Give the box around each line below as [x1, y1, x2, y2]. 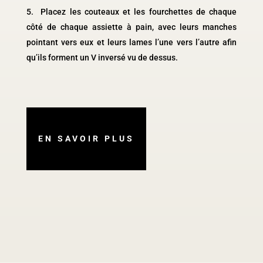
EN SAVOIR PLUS [38, 133, 134, 143]
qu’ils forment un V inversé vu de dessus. [26, 52, 178, 62]
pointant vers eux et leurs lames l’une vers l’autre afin [26, 37, 237, 47]
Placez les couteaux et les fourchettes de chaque [37, 6, 237, 16]
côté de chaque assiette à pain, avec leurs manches [26, 22, 237, 32]
